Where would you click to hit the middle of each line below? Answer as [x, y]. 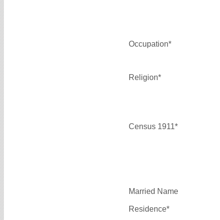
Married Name [153, 191]
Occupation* [150, 44]
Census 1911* [153, 126]
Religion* [145, 77]
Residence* [149, 209]
